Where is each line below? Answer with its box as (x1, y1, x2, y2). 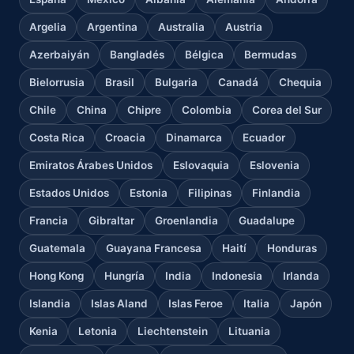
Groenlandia (155, 213, 218, 227)
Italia (243, 296, 269, 310)
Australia (158, 20, 205, 33)
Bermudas (244, 47, 296, 61)
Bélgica (185, 47, 224, 61)
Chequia (279, 75, 322, 88)
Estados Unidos (29, 186, 109, 199)
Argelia (29, 20, 66, 33)
